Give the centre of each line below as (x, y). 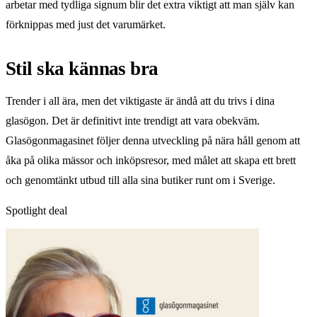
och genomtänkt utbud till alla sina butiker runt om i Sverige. (140, 180)
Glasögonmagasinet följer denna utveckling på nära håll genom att (153, 140)
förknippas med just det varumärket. (86, 24)
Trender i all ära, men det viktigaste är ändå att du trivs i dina (140, 100)
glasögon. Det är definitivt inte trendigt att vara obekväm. (133, 120)
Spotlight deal (36, 210)
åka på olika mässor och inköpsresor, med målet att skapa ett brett (151, 160)
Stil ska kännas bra (82, 68)
